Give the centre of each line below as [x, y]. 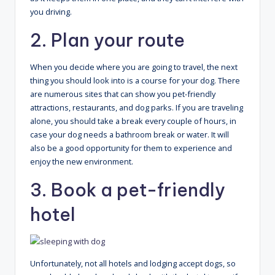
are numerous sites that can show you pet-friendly [123, 94]
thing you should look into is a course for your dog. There [135, 81]
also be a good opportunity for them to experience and [131, 148]
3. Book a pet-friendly [128, 190]
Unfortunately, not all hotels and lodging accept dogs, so [133, 264]
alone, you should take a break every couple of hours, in [133, 121]
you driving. [51, 12]
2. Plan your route [107, 41]
